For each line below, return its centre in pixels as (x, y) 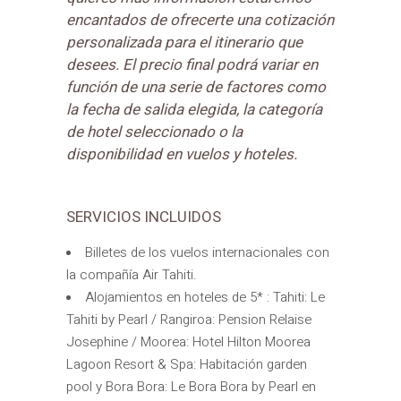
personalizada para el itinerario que (184, 42)
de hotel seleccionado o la (154, 132)
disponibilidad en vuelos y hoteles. (182, 154)
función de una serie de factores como (196, 87)
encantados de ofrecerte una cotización (200, 20)
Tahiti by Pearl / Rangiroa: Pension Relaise (189, 319)
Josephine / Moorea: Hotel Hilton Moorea (188, 341)
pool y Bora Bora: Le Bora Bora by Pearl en (191, 386)
